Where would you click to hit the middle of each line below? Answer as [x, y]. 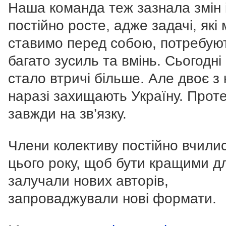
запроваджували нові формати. [112, 198]
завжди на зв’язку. [67, 114]
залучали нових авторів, [88, 181]
